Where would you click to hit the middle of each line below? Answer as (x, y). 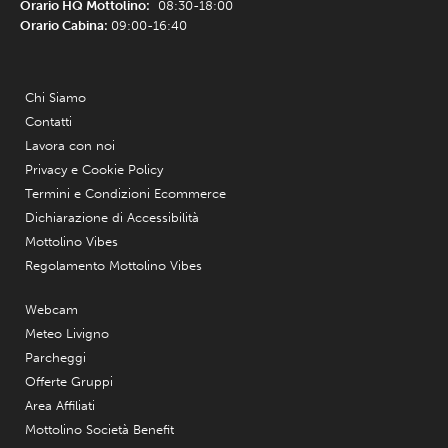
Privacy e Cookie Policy (94, 169)
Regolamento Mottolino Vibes (113, 265)
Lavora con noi (70, 145)
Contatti (48, 121)
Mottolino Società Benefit (99, 429)
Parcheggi (55, 357)
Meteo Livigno (67, 333)
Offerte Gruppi (69, 381)
